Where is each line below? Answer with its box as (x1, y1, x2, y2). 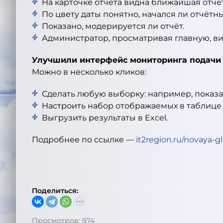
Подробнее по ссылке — (32, 135, 136, 144)
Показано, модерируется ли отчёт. (42, 21, 184, 31)
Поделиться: (32, 186, 78, 195)
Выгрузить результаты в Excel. (42, 113, 168, 122)
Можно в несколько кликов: (32, 67, 146, 77)
